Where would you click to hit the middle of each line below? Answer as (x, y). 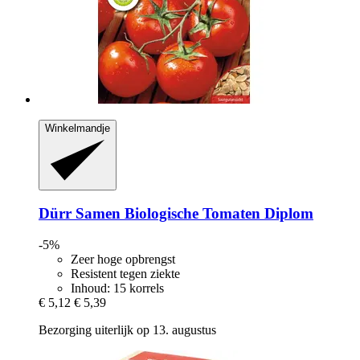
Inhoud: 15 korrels (117, 288)
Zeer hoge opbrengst (123, 260)
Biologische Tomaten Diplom (217, 214)
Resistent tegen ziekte (125, 274)
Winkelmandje (78, 129)
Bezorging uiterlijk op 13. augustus (127, 330)
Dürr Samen (80, 214)
